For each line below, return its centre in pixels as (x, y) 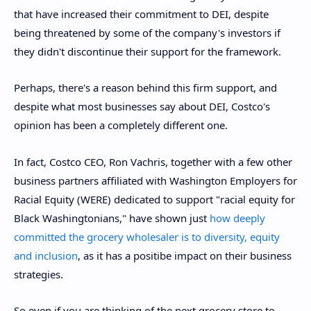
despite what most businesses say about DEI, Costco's (142, 107)
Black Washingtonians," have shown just (112, 218)
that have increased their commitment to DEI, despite (141, 14)
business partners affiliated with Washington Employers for (155, 180)
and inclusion (46, 255)
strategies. (39, 274)
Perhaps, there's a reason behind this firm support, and (145, 88)
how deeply (237, 218)
